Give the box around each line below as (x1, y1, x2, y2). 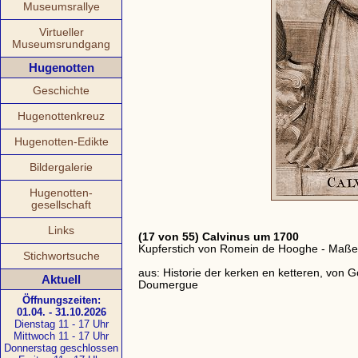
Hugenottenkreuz (18, 110, 105, 122)
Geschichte (33, 85, 89, 97)
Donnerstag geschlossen (4, 342, 118, 354)
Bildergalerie (30, 161, 93, 173)
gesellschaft (31, 199, 91, 211)
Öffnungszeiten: (22, 294, 101, 306)
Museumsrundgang (12, 38, 110, 50)
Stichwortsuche (22, 250, 100, 262)
